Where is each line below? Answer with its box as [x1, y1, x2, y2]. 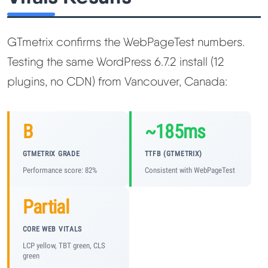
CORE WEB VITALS [22, 224, 82, 233]
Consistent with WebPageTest [144, 166, 235, 175]
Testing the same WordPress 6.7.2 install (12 [7, 54, 224, 69]
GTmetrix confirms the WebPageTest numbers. [7, 34, 245, 49]
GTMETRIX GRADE [22, 150, 80, 159]
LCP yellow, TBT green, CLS [22, 240, 105, 250]
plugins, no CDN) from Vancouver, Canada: [7, 74, 227, 89]
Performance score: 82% [22, 166, 97, 175]
